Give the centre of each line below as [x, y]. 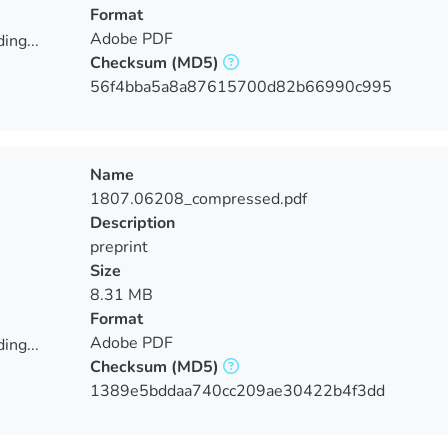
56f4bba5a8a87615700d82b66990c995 [240, 87]
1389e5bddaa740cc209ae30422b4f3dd [237, 391]
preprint [118, 247]
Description [132, 223]
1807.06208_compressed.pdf [198, 199]
